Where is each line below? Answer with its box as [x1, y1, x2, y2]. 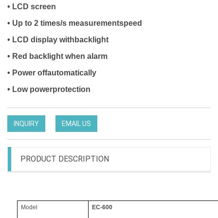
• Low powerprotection [7, 85, 92, 93]
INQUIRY [14, 120, 39, 127]
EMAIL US [62, 120, 91, 127]
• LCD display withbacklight [7, 36, 110, 44]
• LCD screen [7, 2, 58, 11]
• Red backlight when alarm [7, 52, 109, 60]
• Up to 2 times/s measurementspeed [7, 19, 144, 27]
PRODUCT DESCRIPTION [20, 154, 109, 163]
